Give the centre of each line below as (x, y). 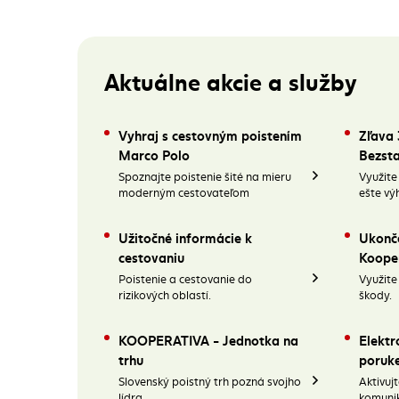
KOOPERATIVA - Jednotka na (208, 339)
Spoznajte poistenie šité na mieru (205, 176)
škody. (375, 295)
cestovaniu (151, 256)
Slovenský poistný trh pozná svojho (210, 381)
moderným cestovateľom (184, 192)
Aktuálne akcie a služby (231, 80)
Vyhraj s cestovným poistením (210, 134)
